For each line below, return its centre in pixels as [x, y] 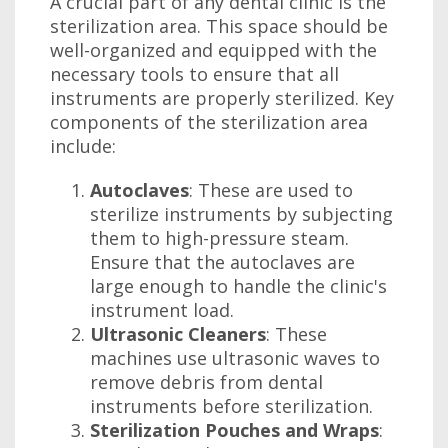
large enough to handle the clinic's [238, 286]
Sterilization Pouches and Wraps [234, 430]
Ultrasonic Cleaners [178, 334]
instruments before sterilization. [231, 406]
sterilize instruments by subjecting [241, 214]
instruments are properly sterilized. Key [222, 98]
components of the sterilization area [209, 122]
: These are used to [271, 190]
